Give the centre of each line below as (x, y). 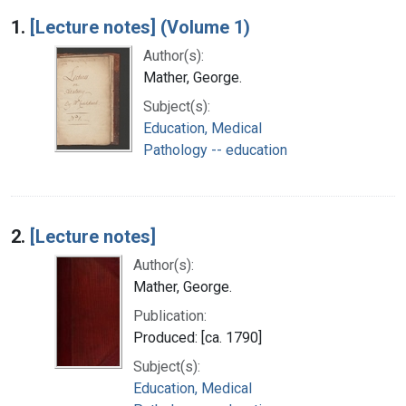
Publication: (170, 315)
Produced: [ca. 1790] (198, 337)
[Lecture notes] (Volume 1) (140, 27)
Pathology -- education (215, 150)
